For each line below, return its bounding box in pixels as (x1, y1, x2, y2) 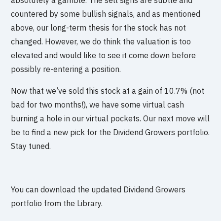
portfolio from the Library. (11, 198, 103, 209)
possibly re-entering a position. (11, 64, 121, 74)
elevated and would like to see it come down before (11, 50, 196, 61)
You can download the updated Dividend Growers (11, 184, 186, 195)
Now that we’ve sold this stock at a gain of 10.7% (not (11, 86, 205, 96)
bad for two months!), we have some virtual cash (11, 100, 184, 110)
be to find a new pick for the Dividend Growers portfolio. (11, 127, 210, 138)
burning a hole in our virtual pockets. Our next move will (11, 113, 210, 124)
